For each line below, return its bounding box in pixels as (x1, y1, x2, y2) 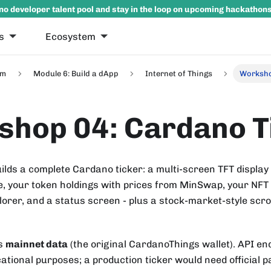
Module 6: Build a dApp (33, 69, 119, 79)
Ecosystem (45, 30, 96, 42)
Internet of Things (145, 69, 213, 79)
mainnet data (5, 238, 68, 250)
